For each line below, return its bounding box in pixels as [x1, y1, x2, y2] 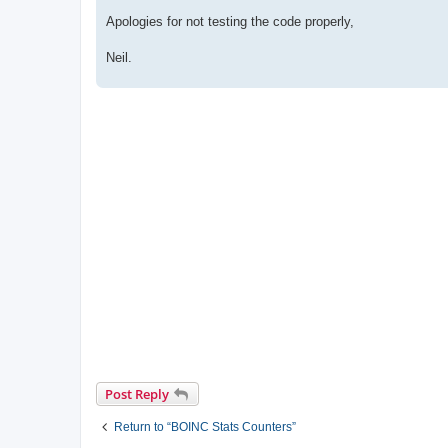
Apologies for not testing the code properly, [106, 13, 354, 29]
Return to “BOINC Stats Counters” [114, 419, 296, 434]
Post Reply [105, 384, 169, 403]
